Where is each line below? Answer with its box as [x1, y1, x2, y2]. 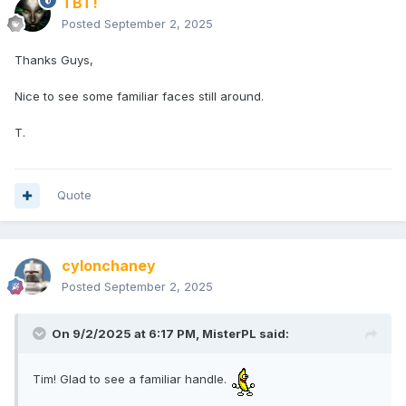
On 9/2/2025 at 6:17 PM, [52, 326, 202, 342]
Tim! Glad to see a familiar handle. [33, 372, 230, 387]
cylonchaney [62, 256, 156, 275]
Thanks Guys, [14, 53, 93, 68]
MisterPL [202, 326, 256, 342]
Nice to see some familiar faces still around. [14, 89, 264, 104]
